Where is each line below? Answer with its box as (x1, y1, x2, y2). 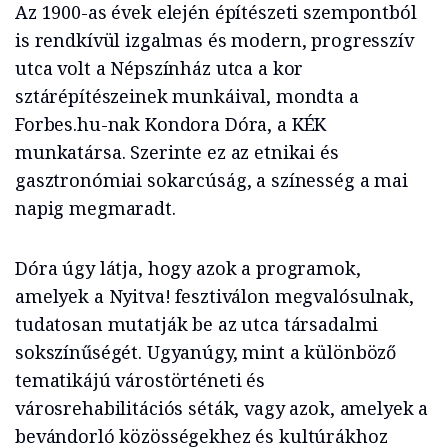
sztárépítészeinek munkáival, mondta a (15, 84, 359, 108)
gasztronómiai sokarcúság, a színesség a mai (15, 168, 408, 192)
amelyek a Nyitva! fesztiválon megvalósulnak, (15, 284, 414, 308)
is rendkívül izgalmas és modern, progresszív (15, 28, 414, 52)
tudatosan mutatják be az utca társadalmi (15, 312, 379, 336)
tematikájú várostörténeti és (15, 368, 265, 392)
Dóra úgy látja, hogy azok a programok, (15, 256, 361, 280)
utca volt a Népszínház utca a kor (15, 56, 304, 80)
